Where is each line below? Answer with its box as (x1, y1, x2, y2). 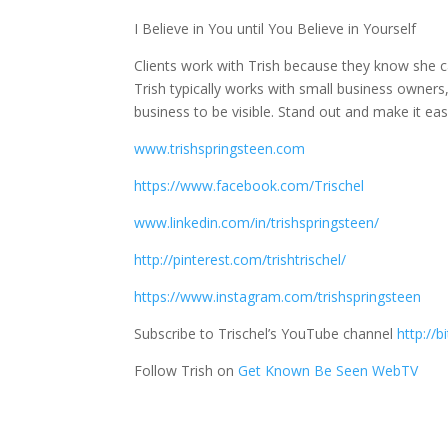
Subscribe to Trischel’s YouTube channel (134, 324, 398, 344)
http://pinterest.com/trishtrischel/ (134, 250, 347, 270)
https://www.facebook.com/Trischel (134, 176, 365, 196)
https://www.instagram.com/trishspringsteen (134, 287, 422, 307)
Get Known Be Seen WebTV (238, 361, 419, 381)
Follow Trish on (134, 361, 239, 381)
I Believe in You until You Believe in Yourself (134, 19, 417, 39)
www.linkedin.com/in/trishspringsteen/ (134, 213, 380, 233)
